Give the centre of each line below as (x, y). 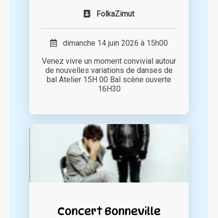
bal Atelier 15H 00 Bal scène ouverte (109, 80)
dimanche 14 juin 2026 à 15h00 (112, 43)
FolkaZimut (115, 14)
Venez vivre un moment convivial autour (109, 61)
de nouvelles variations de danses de (109, 71)
